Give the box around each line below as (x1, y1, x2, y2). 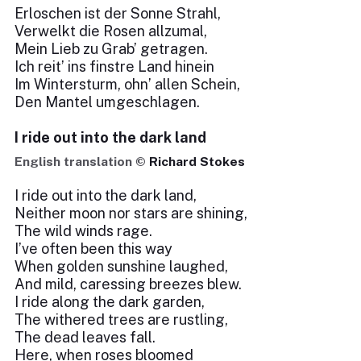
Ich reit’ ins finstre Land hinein (15, 58, 214, 75)
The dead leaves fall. (15, 329, 156, 346)
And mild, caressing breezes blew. (15, 276, 242, 293)
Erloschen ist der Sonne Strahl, (15, 5, 221, 22)
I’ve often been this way (15, 240, 172, 257)
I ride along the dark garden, (15, 293, 205, 310)
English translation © (15, 154, 149, 169)
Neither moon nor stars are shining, (15, 205, 247, 222)
